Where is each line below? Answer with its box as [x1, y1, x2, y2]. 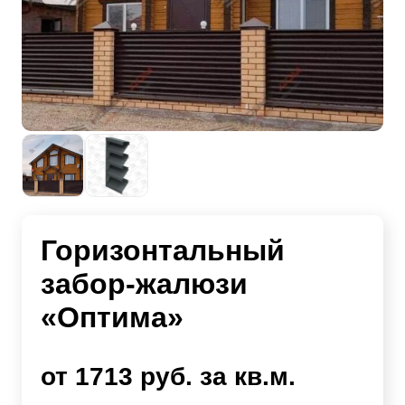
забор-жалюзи [41, 268, 248, 301]
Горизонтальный [41, 234, 285, 268]
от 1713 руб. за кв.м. [41, 363, 296, 391]
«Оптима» [41, 301, 184, 334]
